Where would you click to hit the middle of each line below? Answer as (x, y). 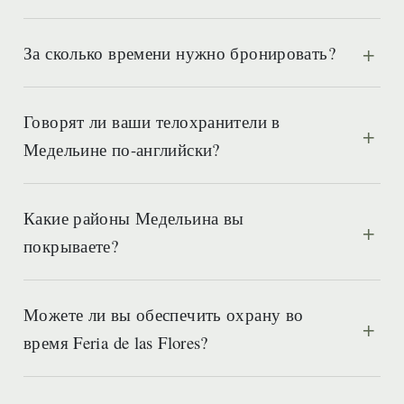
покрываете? (71, 246)
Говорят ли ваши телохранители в (152, 121)
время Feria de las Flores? (116, 342)
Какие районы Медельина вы (134, 218)
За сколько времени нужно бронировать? (179, 53)
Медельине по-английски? (122, 149)
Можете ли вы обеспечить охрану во (164, 314)
